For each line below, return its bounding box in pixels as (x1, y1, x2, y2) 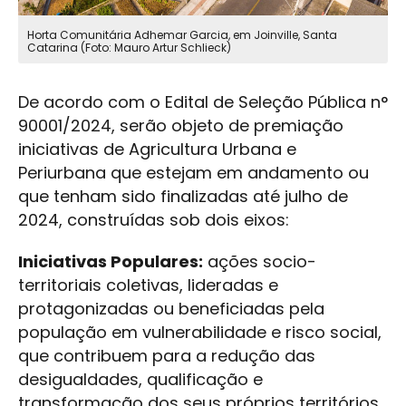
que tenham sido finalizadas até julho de (18, 185, 348, 208)
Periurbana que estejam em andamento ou (18, 161, 369, 185)
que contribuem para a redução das (18, 344, 315, 368)
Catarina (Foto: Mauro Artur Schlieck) (27, 40, 231, 56)
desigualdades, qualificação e (18, 368, 263, 391)
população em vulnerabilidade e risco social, (18, 321, 382, 344)
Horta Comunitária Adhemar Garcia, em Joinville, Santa (27, 27, 337, 43)
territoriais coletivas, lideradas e (18, 274, 278, 297)
